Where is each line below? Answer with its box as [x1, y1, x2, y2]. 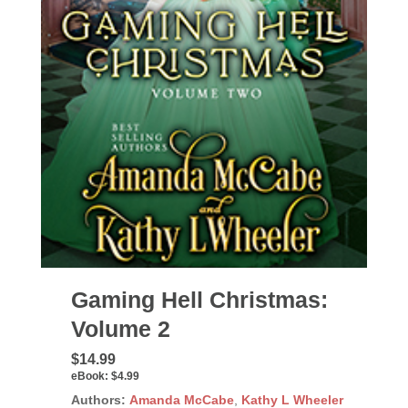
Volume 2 [70, 315, 170, 342]
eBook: [70, 369, 108, 382]
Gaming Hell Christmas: [70, 286, 328, 312]
